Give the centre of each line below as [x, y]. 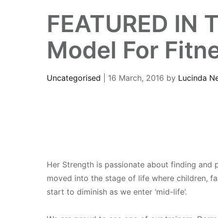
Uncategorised [74, 78]
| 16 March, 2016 [134, 78]
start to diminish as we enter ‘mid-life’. [117, 191]
